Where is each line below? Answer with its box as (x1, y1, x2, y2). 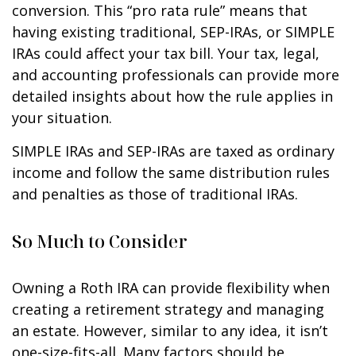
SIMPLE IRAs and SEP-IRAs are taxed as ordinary (12, 141, 335, 161)
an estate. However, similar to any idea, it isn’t (12, 320, 328, 340)
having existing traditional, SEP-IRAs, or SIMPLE (12, 21, 335, 41)
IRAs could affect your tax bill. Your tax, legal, (12, 43, 319, 63)
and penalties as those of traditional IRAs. (12, 184, 298, 203)
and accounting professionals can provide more (12, 64, 339, 84)
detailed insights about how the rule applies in (12, 86, 333, 106)
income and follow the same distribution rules (12, 162, 330, 182)
